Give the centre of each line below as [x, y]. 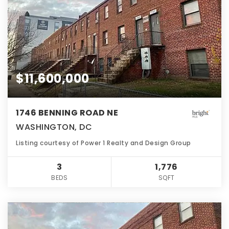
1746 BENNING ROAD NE [67, 112]
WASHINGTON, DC [54, 127]
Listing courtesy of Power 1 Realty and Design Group [104, 143]
